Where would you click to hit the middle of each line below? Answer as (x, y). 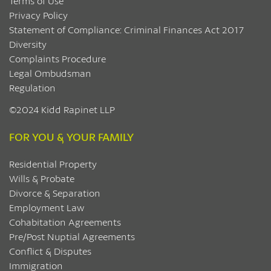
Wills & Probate (42, 178)
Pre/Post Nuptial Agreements (72, 236)
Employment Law (47, 207)
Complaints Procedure (57, 58)
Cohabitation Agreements (65, 222)
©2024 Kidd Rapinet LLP (62, 109)
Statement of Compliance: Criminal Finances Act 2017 (126, 29)
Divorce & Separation (55, 193)
